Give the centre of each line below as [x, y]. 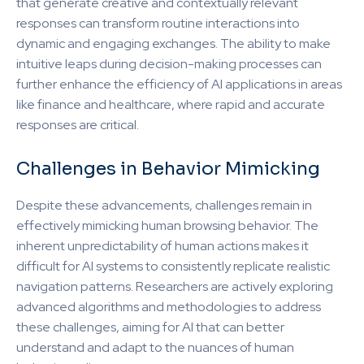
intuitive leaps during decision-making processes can [169, 64]
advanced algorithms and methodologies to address [169, 307]
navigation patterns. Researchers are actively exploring [175, 286]
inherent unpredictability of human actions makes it [162, 246]
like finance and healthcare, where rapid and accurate [171, 104]
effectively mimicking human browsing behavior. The [167, 225]
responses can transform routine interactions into [158, 23]
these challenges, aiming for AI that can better [150, 327]
